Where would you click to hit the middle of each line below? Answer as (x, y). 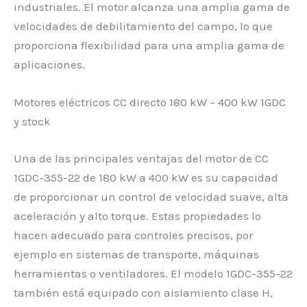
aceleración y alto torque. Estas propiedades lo (137, 216)
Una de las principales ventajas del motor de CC (141, 158)
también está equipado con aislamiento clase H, (143, 292)
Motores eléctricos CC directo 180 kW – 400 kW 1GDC (150, 102)
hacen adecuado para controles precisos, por (133, 235)
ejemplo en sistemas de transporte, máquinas (136, 254)
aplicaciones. (49, 65)
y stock (32, 122)
